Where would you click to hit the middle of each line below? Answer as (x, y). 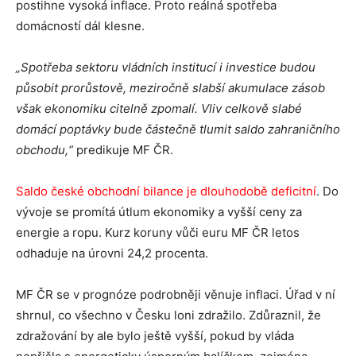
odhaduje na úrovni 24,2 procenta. (112, 253)
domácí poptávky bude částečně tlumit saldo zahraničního (178, 129)
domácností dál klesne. (80, 26)
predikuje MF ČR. (123, 150)
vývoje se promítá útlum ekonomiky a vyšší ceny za (159, 212)
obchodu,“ (44, 150)
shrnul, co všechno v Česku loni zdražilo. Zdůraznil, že (168, 315)
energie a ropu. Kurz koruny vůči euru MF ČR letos (158, 232)
